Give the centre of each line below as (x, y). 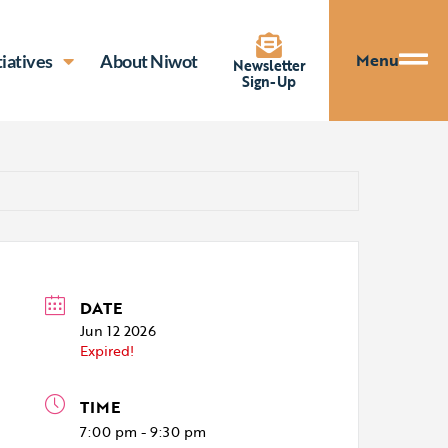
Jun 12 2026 (118, 330)
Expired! (107, 350)
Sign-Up (269, 81)
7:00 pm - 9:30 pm (143, 431)
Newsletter (269, 65)
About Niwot (149, 60)
